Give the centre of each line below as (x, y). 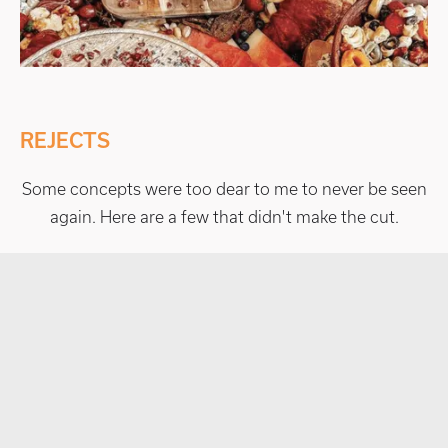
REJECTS (65, 140)
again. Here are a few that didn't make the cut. (224, 216)
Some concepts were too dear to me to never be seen (224, 188)
